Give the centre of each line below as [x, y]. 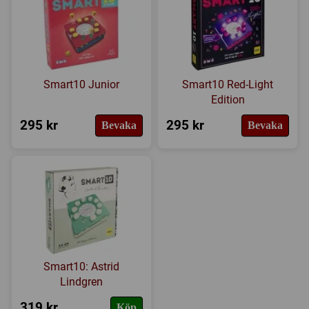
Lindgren [81, 282]
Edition [228, 100]
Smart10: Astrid [81, 267]
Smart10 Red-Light [228, 85]
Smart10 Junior [81, 85]
